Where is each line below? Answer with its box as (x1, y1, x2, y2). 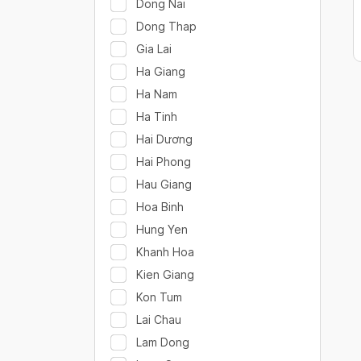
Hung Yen (136, 222, 188, 236)
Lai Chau (136, 313, 181, 326)
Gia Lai (136, 42, 172, 56)
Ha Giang (136, 64, 185, 78)
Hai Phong (136, 155, 191, 168)
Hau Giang (136, 177, 192, 191)
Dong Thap (136, 19, 197, 33)
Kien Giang (136, 268, 194, 281)
